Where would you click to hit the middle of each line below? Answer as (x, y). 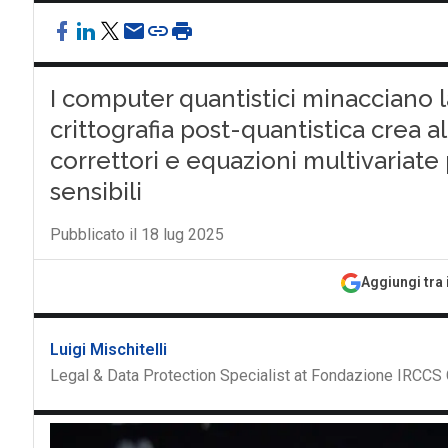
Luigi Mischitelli (108, 349)
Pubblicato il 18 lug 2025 (136, 234)
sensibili (95, 191)
